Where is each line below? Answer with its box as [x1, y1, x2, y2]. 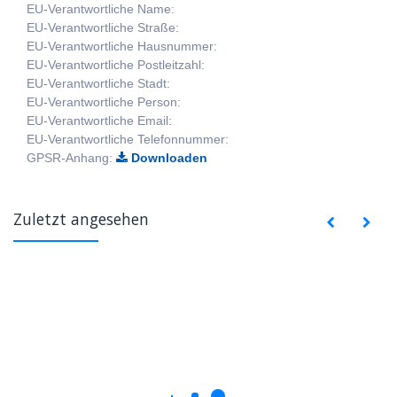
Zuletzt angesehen [13, 207, 149, 230]
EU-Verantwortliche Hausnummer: [27, 38, 217, 53]
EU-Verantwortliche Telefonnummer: [27, 131, 229, 146]
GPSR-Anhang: [27, 150, 116, 165]
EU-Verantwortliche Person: [27, 94, 181, 109]
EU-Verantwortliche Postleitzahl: [27, 57, 205, 72]
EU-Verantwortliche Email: [27, 113, 172, 128]
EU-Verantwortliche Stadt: [27, 75, 170, 90]
